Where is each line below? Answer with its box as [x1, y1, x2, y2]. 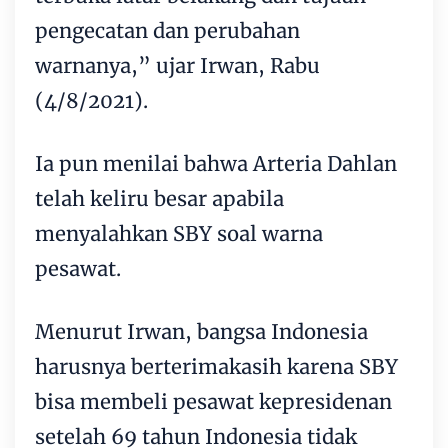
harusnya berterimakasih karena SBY [35, 353, 398, 379]
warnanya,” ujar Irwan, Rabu [35, 52, 320, 78]
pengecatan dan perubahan [35, 17, 300, 43]
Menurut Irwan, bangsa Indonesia [35, 318, 368, 344]
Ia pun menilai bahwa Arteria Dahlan [35, 150, 397, 176]
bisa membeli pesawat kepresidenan [35, 388, 392, 414]
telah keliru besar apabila [35, 185, 284, 211]
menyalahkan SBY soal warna [35, 220, 323, 246]
